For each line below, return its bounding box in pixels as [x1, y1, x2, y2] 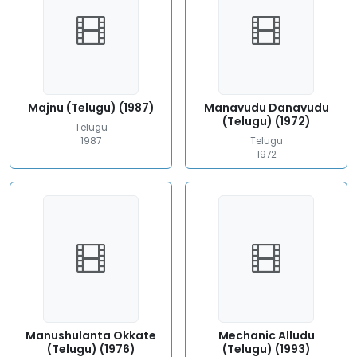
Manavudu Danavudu [203, 100, 329, 116]
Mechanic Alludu [218, 328, 315, 343]
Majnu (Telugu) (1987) [27, 100, 155, 116]
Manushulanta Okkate [25, 328, 156, 343]
